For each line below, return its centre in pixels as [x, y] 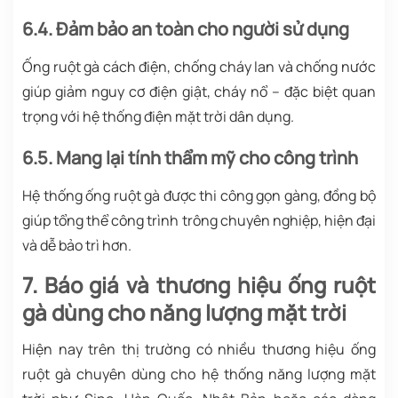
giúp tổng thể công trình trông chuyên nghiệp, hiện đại [199, 220]
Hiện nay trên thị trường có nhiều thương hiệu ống [199, 349]
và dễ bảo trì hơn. [77, 245]
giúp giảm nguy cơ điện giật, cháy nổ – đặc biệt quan [199, 91]
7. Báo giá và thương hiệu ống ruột [199, 284]
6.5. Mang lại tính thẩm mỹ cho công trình [190, 157]
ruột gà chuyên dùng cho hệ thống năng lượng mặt [199, 374]
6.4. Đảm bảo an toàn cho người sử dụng [186, 28]
